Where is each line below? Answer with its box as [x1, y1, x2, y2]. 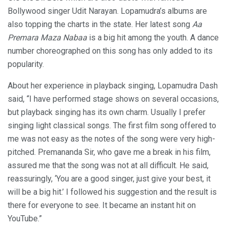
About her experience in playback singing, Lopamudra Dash [8, 80, 218, 90]
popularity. [8, 59, 44, 69]
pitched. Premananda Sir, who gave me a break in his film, [8, 147, 211, 157]
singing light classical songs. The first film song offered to [8, 120, 216, 130]
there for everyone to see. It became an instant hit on [8, 200, 196, 210]
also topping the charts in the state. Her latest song [8, 19, 192, 29]
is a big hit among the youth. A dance [87, 32, 219, 42]
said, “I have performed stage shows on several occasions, [8, 94, 219, 104]
